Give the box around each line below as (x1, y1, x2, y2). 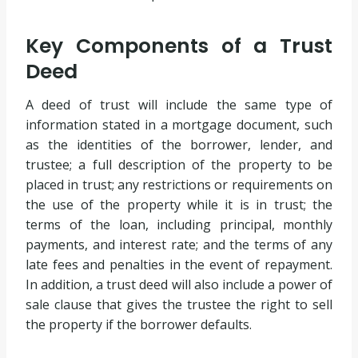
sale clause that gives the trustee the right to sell (26, 295, 332, 313)
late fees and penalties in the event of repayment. (26, 255, 332, 273)
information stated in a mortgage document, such (26, 115, 332, 133)
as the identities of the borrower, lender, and (26, 135, 332, 153)
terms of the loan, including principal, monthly (26, 215, 332, 233)
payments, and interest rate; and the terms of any (26, 235, 332, 253)
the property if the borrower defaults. (26, 315, 252, 333)
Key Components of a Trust (26, 32, 332, 61)
